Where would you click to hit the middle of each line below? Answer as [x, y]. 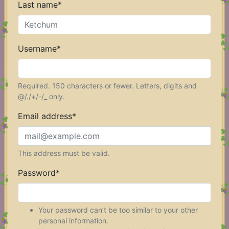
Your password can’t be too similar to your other [118, 210]
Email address [45, 116]
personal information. [73, 221]
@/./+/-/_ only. [41, 96]
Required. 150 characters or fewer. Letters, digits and [107, 86]
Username [37, 49]
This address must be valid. [64, 153]
